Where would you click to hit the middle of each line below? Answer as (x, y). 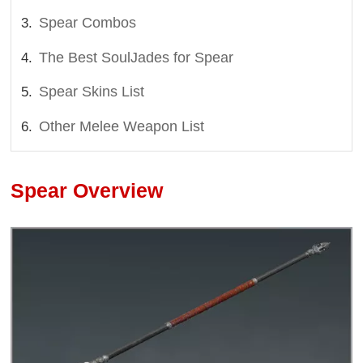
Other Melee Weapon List (122, 126)
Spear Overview (87, 191)
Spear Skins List (92, 92)
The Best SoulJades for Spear (137, 57)
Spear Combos (88, 23)
